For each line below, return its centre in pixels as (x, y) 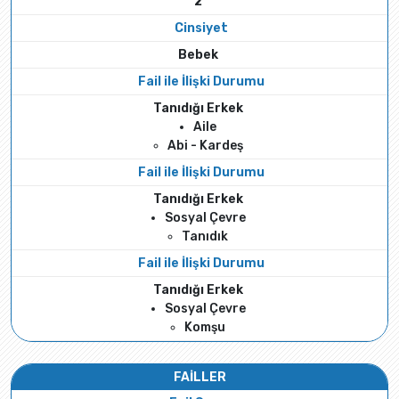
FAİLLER (199, 377)
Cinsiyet (201, 28)
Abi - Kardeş (205, 146)
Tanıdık (205, 236)
